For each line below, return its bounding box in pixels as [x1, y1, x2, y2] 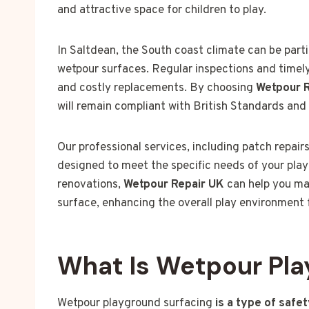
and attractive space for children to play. [57, 3, 266, 19]
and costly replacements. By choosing [57, 81, 256, 97]
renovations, [57, 177, 123, 193]
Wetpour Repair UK [123, 177, 224, 193]
